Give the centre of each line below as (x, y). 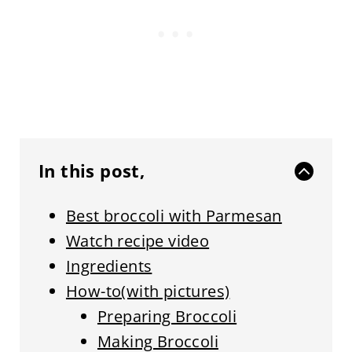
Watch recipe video (137, 241)
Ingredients (109, 266)
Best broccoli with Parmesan (174, 216)
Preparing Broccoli (167, 316)
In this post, (92, 170)
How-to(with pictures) (148, 291)
